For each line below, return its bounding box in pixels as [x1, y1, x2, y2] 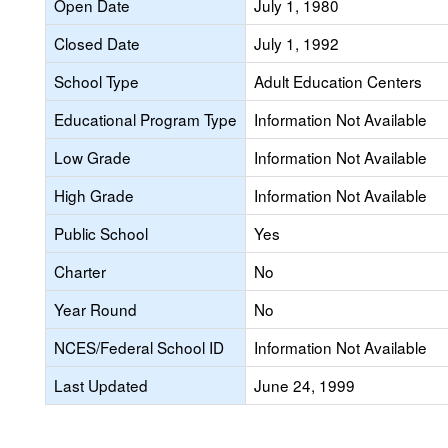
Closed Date [54, 32, 140, 54]
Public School [54, 222, 148, 244]
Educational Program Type [54, 108, 237, 130]
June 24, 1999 [254, 374, 355, 396]
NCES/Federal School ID [54, 336, 224, 358]
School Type [54, 70, 139, 92]
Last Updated [54, 374, 148, 396]
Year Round [54, 298, 137, 320]
